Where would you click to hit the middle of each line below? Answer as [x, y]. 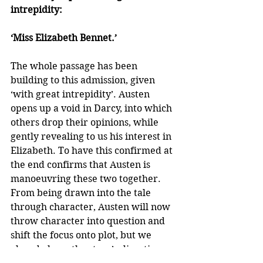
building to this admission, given [84, 80]
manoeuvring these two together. [87, 179]
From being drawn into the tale [82, 193]
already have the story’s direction [87, 249]
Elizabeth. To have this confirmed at [93, 151]
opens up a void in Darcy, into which [92, 109]
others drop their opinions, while [86, 123]
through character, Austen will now [92, 207]
